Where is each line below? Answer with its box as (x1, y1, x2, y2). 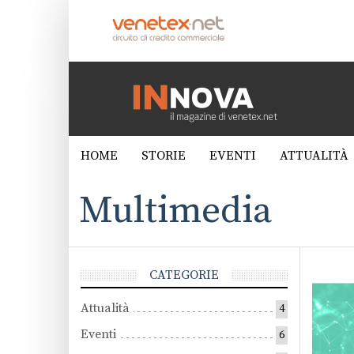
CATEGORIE (149, 267, 219, 283)
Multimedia (79, 188, 273, 235)
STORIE (141, 148, 186, 164)
